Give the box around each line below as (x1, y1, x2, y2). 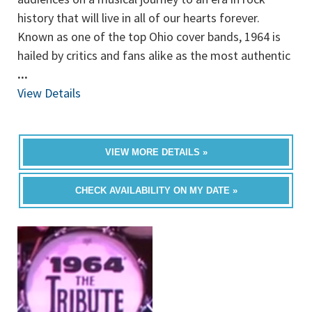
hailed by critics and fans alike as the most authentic (17, 47, 290, 63)
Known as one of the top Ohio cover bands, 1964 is (17, 29, 281, 45)
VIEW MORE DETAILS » (104, 147, 208, 157)
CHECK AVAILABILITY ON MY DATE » (75, 185, 237, 196)
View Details (17, 85, 81, 101)
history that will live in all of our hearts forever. (17, 10, 260, 26)
